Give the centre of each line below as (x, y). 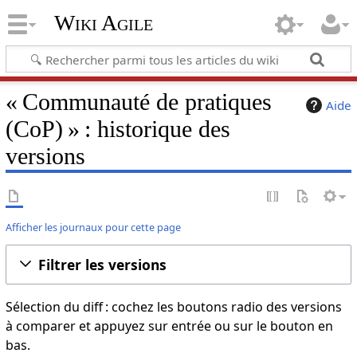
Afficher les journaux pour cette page (93, 227)
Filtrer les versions (102, 264)
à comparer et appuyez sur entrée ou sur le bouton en (169, 326)
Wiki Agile (103, 23)
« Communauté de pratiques (138, 102)
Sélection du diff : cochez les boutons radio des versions (173, 306)
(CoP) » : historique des (118, 129)
